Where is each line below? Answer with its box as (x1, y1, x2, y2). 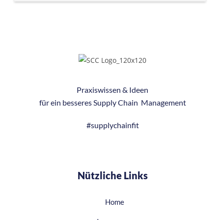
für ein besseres (39, 98, 93, 108)
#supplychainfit (86, 120, 139, 130)
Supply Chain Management (93, 98, 186, 108)
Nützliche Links (77, 169, 148, 182)
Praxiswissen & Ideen (77, 85, 148, 95)
